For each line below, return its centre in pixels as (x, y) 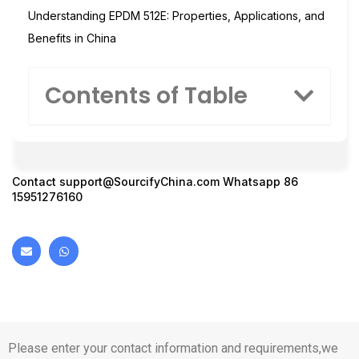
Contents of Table (146, 96)
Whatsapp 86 (259, 182)
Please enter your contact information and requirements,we (173, 348)
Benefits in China (72, 38)
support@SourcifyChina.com (139, 182)
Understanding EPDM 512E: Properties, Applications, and (176, 15)
